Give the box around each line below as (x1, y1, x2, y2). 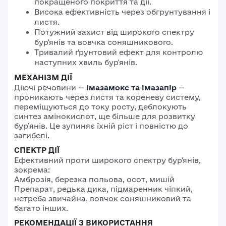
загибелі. (14, 131, 49, 140)
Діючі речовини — (14, 83, 86, 92)
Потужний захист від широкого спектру (34, 28, 194, 36)
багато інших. (14, 204, 68, 212)
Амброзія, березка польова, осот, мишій (14, 175, 175, 184)
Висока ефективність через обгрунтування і (34, 8, 210, 16)
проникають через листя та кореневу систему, (14, 93, 201, 101)
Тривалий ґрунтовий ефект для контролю (34, 48, 203, 56)
